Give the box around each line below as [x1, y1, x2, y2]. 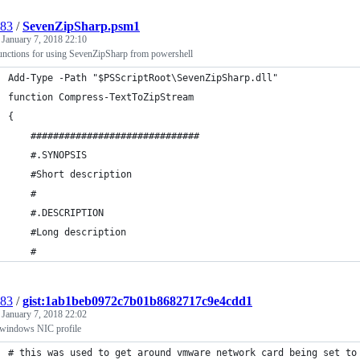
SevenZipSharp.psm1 [22, 19, 140, 33]
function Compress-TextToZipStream [8, 92, 194, 103]
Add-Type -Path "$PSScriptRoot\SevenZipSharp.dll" [8, 72, 278, 84]
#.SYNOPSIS [8, 149, 87, 161]
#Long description [8, 227, 126, 238]
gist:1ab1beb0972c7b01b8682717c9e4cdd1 [22, 294, 252, 308]
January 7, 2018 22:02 [2, 309, 87, 320]
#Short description [8, 169, 132, 180]
